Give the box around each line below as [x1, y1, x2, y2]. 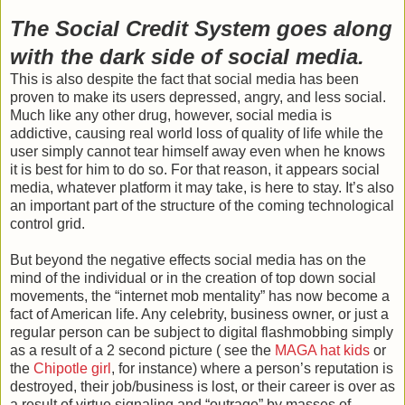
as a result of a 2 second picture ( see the [10, 342, 275, 358]
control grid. [10, 215, 85, 231]
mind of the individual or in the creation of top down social [10, 269, 376, 286]
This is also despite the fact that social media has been [10, 71, 359, 87]
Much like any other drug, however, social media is [10, 107, 332, 123]
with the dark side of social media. [10, 43, 364, 69]
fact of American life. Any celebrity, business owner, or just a [10, 306, 389, 322]
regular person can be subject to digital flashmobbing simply [10, 324, 393, 340]
